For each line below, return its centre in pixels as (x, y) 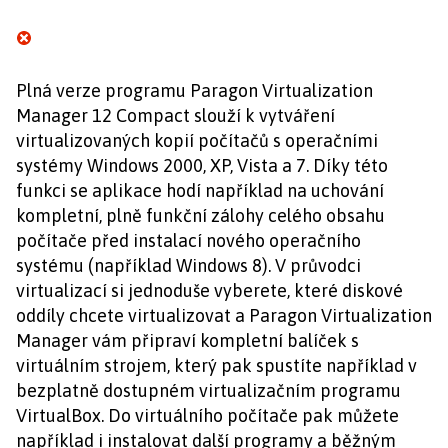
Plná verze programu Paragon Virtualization (194, 90)
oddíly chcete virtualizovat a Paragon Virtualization (224, 315)
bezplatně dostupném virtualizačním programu (208, 390)
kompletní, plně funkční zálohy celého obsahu (200, 215)
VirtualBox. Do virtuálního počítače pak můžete (207, 415)
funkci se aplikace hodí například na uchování (200, 190)
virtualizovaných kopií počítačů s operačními (197, 140)
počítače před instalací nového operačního (188, 240)
